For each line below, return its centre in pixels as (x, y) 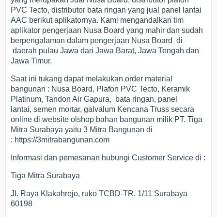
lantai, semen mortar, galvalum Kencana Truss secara (103, 109)
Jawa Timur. (31, 61)
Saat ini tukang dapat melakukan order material (92, 78)
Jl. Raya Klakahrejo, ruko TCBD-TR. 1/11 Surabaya (99, 193)
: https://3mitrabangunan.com (60, 139)
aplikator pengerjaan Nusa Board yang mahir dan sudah (107, 30)
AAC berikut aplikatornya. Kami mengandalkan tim (97, 20)
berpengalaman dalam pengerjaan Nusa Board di (97, 40)
